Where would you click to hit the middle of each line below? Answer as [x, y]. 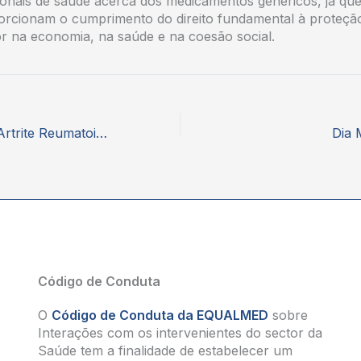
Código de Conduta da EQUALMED [160, 315]
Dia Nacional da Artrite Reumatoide [102, 133]
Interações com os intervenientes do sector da [180, 333]
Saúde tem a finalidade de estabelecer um [166, 351]
